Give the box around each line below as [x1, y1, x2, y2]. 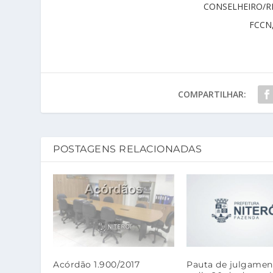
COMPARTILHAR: [177, 88, 246, 100]
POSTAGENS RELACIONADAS [53, 143, 202, 155]
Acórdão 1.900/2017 [53, 259, 140, 271]
